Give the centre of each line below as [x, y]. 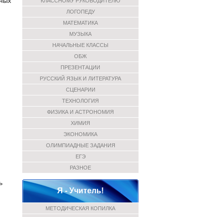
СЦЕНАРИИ [80, 90]
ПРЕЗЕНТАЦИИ [80, 67]
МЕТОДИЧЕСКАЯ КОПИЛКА [80, 208]
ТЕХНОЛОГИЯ [80, 101]
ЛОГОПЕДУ [80, 12]
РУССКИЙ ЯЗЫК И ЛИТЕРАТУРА [80, 78]
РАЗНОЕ [80, 168]
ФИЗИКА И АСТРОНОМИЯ [80, 112]
